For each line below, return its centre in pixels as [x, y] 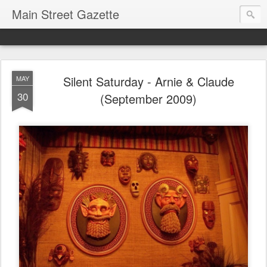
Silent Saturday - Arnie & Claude [148, 81]
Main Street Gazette [66, 14]
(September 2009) [148, 99]
